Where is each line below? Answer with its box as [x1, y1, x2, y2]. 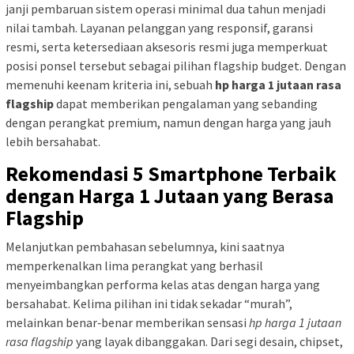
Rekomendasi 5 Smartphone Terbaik [6, 160, 337, 186]
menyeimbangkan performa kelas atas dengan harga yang [6, 276, 320, 292]
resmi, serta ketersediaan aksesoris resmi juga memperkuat [6, 38, 328, 55]
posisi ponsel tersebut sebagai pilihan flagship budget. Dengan [6, 57, 346, 73]
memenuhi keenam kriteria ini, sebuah [6, 76, 215, 92]
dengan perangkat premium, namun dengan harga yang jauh [6, 114, 331, 130]
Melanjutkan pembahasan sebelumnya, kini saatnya [6, 238, 284, 254]
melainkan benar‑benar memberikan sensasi [6, 314, 249, 330]
